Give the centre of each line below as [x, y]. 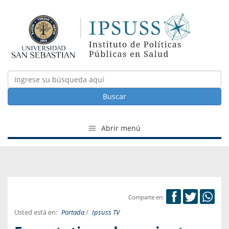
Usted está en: [36, 213]
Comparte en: [146, 197]
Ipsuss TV [106, 213]
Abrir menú [120, 128]
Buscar [114, 96]
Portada [73, 213]
